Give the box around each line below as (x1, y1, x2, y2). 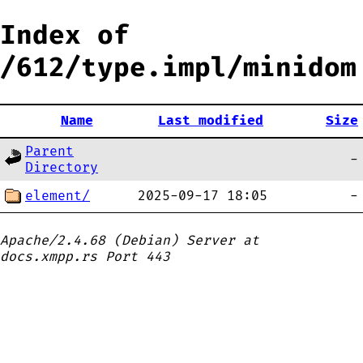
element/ (25, 188, 90, 204)
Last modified (158, 113, 263, 129)
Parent (25, 143, 74, 160)
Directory (25, 160, 98, 176)
